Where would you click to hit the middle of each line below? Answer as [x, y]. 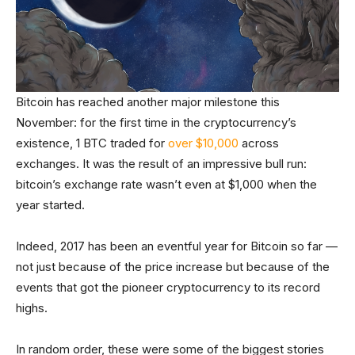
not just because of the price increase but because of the [173, 267]
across [259, 143]
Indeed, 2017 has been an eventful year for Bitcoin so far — [177, 246]
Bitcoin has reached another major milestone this [148, 102]
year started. [50, 205]
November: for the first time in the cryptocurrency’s [156, 123]
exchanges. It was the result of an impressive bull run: [161, 164]
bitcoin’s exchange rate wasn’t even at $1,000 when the [166, 185]
